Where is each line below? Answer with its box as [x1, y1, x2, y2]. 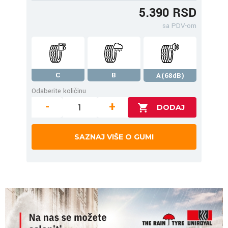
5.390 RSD [139, 5, 196, 21]
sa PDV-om [162, 21, 196, 31]
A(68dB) [156, 71, 184, 80]
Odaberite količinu [32, 86, 86, 96]
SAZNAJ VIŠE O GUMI [74, 132, 154, 141]
